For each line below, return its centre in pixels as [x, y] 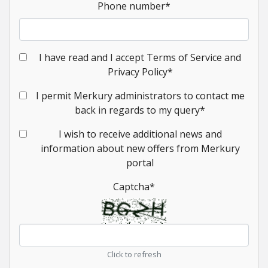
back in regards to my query [137, 110]
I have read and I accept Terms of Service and [140, 58]
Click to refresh [134, 255]
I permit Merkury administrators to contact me [140, 96]
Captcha [131, 187]
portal [140, 163]
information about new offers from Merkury [140, 149]
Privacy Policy [137, 72]
